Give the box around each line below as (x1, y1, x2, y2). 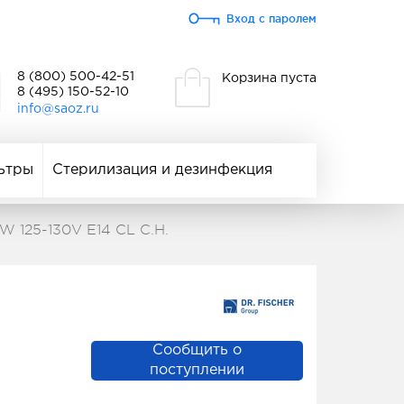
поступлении (150, 363, 244, 377)
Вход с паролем (226, 13, 317, 24)
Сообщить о (152, 344, 242, 357)
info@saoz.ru (17, 104, 99, 115)
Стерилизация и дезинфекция (52, 163, 272, 177)
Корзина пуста (222, 73, 317, 84)
